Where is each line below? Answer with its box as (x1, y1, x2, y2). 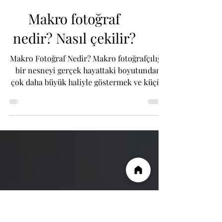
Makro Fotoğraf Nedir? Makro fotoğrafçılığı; (10, 98, 166, 108)
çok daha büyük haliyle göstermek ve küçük (11, 121, 166, 132)
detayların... (67, 133, 110, 144)
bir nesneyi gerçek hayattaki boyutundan (15, 110, 161, 120)
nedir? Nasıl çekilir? (12, 73, 136, 92)
